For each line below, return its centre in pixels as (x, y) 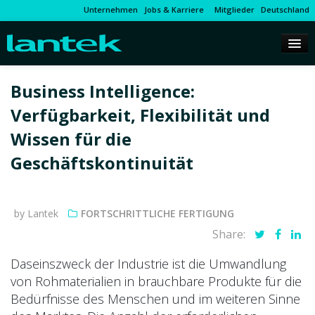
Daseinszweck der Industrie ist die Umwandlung (148, 264)
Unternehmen (111, 9)
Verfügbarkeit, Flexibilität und (140, 115)
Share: (230, 234)
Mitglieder (232, 9)
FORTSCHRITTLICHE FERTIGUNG (157, 214)
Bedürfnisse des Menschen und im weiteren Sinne (155, 299)
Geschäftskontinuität (102, 163)
